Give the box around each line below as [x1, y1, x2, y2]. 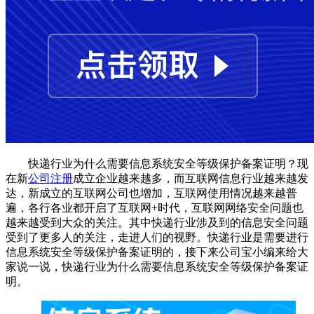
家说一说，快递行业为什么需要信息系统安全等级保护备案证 [6, 260, 308, 273]
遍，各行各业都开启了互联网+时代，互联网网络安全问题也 [6, 201, 303, 214]
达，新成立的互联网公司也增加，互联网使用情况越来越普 [6, 186, 297, 199]
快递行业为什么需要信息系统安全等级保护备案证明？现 [28, 157, 308, 170]
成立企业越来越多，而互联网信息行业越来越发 [73, 172, 308, 184]
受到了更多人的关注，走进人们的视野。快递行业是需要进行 [6, 231, 308, 243]
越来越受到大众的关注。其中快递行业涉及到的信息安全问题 [6, 216, 308, 228]
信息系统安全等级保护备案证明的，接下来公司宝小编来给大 [6, 245, 308, 258]
